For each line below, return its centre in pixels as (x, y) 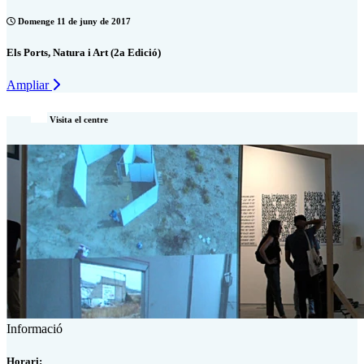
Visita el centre (78, 120)
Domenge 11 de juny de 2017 (73, 22)
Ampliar (29, 84)
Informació (35, 329)
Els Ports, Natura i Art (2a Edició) (84, 53)
